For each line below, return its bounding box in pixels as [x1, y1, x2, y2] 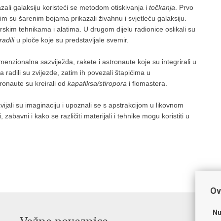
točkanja [149, 3, 175, 11]
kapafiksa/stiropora [68, 79, 127, 87]
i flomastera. [127, 79, 167, 87]
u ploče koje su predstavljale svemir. [14, 36, 129, 44]
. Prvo [175, 3, 193, 11]
